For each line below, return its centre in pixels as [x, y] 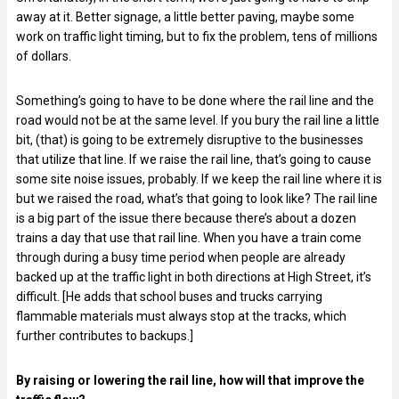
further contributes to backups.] [105, 335]
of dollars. [44, 56]
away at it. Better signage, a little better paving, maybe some [185, 16]
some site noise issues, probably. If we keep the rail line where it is [199, 179]
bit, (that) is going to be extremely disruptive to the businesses [190, 139]
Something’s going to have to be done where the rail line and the [195, 100]
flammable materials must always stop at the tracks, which [181, 316]
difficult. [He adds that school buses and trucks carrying [169, 296]
